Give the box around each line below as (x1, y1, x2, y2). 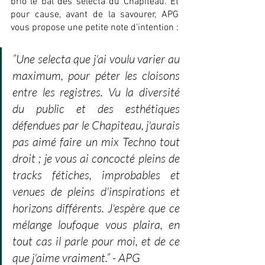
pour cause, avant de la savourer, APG (11, 9, 179, 21)
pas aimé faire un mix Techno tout (12, 134, 180, 150)
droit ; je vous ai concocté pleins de (12, 151, 180, 166)
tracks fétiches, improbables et (12, 167, 180, 183)
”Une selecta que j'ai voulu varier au (12, 51, 180, 67)
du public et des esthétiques (12, 101, 180, 117)
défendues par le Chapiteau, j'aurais (12, 118, 180, 133)
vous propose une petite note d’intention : (11, 22, 179, 34)
